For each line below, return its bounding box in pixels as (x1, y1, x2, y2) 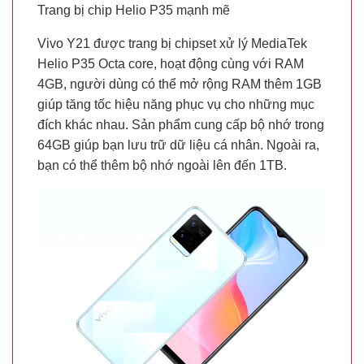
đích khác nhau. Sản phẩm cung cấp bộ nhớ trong (37, 118, 324, 132)
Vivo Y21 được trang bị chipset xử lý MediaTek (37, 37, 307, 51)
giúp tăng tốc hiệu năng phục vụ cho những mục (37, 97, 314, 112)
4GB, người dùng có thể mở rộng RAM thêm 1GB (37, 77, 322, 92)
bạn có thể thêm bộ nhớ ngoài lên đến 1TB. (37, 158, 287, 173)
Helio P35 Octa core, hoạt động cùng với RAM (37, 57, 304, 71)
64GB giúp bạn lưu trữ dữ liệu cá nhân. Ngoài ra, (37, 138, 319, 153)
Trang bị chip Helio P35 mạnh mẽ (37, 3, 230, 18)
